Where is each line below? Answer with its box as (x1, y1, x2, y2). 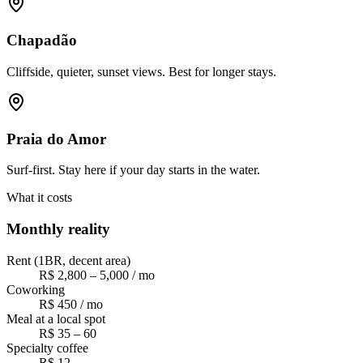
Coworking (6, 282, 65, 297)
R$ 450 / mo (39, 297, 103, 311)
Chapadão (6, 32, 77, 49)
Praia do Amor (6, 130, 106, 147)
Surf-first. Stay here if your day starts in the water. (6, 163, 260, 177)
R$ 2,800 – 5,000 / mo (39, 267, 155, 282)
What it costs (6, 190, 72, 205)
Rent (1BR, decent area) (6, 253, 130, 267)
